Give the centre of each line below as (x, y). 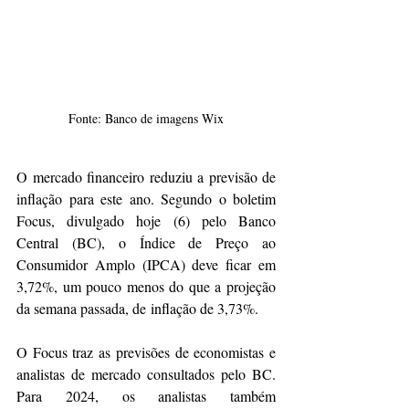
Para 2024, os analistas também (146, 396)
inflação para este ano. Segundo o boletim (146, 199)
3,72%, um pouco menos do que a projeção (146, 287)
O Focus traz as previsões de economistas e (146, 352)
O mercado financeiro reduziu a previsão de (146, 177)
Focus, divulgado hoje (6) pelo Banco (146, 221)
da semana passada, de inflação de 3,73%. (140, 309)
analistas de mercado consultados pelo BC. (146, 374)
